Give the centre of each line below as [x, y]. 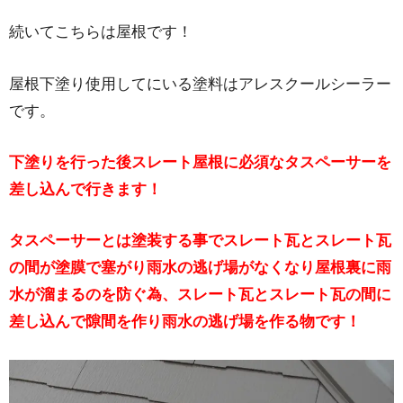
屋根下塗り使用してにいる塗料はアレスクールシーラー [200, 84]
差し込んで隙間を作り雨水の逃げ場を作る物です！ [185, 322]
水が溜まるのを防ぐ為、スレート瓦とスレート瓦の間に [200, 295]
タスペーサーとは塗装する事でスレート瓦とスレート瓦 [200, 241]
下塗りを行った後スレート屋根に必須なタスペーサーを [200, 162]
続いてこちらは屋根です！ [101, 32]
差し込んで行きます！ [85, 189]
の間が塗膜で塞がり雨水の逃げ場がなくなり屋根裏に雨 [200, 268]
